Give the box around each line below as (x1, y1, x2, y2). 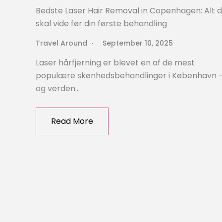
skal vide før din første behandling (36, 18, 167, 30)
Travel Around (36, 38, 87, 49)
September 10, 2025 (103, 38, 173, 49)
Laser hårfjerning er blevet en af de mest (36, 57, 195, 69)
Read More (51, 115, 93, 127)
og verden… (36, 83, 80, 95)
